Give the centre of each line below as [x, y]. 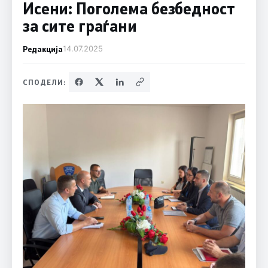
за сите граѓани [80, 26]
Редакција [42, 49]
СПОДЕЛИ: [44, 82]
